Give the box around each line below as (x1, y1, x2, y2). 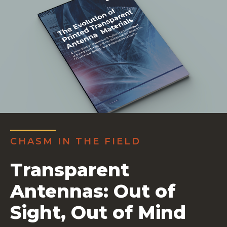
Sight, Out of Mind (10, 201, 186, 224)
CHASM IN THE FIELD (10, 136, 141, 147)
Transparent (10, 159, 129, 181)
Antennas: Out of (10, 180, 175, 203)
